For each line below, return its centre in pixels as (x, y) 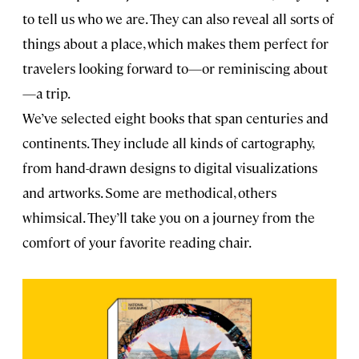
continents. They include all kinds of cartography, (168, 143)
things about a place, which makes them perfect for (175, 44)
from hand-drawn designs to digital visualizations (170, 168)
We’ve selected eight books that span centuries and (175, 118)
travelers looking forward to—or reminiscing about (175, 69)
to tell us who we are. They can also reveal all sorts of (178, 19)
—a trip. (46, 93)
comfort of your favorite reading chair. (137, 242)
